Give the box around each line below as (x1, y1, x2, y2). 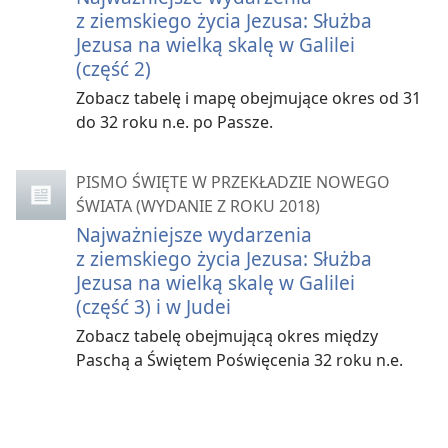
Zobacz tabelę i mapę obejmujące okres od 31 (76, 87, 421, 109)
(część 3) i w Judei (76, 293, 231, 320)
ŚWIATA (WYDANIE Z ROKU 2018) (76, 195, 320, 217)
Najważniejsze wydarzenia (76, 221, 312, 248)
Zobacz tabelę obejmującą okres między (76, 325, 378, 347)
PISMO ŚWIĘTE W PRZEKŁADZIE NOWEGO (76, 171, 390, 193)
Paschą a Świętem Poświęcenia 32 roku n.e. (76, 349, 403, 371)
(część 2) (76, 55, 151, 82)
